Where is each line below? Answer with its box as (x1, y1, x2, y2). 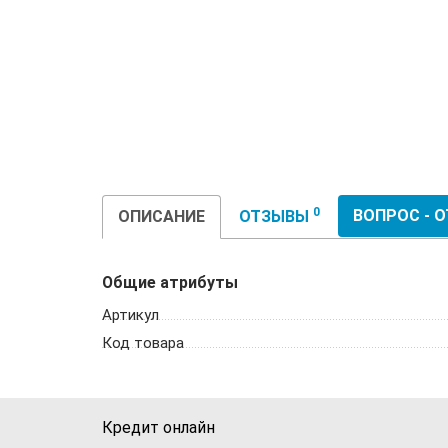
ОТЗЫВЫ (239, 207, 313, 226)
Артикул (102, 306, 159, 324)
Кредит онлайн (102, 418, 215, 437)
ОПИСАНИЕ (118, 207, 205, 226)
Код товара (102, 334, 184, 352)
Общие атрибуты (102, 273, 238, 292)
